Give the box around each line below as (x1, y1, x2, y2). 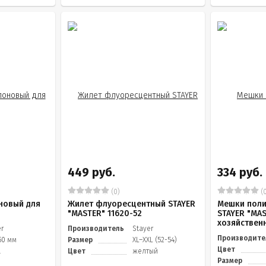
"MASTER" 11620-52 (68, 208, 142, 218)
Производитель (68, 224, 124, 233)
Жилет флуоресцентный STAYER (68, 199, 195, 209)
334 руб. (217, 165, 262, 179)
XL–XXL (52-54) (132, 236, 177, 244)
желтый (132, 247, 158, 255)
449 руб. (68, 165, 115, 179)
